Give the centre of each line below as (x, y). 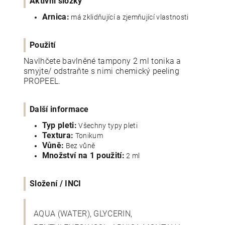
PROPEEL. (42, 81)
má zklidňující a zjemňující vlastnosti (129, 17)
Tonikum (88, 135)
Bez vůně (80, 145)
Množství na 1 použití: (83, 155)
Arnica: (56, 17)
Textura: (58, 135)
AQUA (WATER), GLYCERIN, (83, 213)
